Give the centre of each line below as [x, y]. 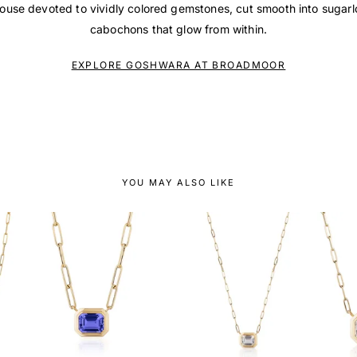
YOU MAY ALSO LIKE [178, 182]
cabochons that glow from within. [178, 29]
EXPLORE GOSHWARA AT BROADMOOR [178, 65]
